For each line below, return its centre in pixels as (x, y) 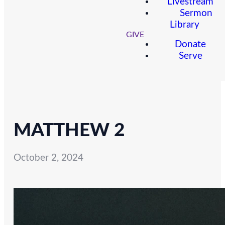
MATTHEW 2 (69, 130)
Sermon (196, 14)
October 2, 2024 (48, 158)
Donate (191, 45)
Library (185, 25)
